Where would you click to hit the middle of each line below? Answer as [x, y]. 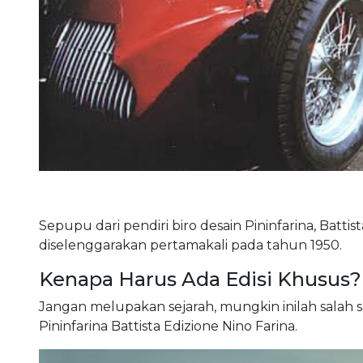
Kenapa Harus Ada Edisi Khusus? [200, 279]
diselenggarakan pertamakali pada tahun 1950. [190, 245]
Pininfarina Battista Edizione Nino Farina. [168, 326]
